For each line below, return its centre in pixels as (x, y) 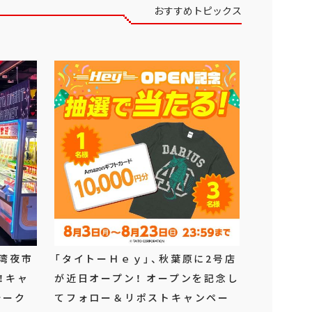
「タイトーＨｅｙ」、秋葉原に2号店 (146, 259)
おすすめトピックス (198, 11)
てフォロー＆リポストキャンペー (142, 298)
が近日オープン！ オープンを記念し (147, 278)
